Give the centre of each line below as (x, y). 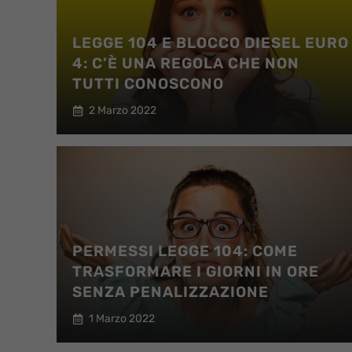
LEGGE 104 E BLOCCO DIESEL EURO (211, 43)
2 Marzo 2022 (123, 110)
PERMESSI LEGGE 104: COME (185, 251)
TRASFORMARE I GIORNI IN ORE (196, 271)
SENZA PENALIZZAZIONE (170, 292)
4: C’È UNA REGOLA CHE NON (186, 63)
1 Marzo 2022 (122, 319)
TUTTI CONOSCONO (148, 84)
